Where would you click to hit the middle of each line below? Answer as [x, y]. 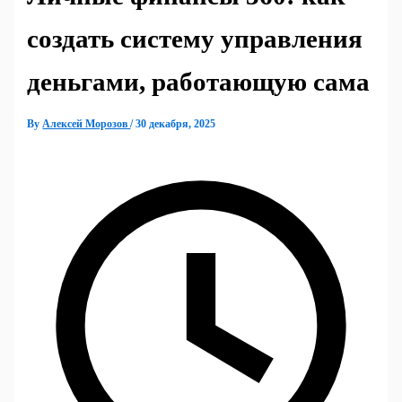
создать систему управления [195, 39]
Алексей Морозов [87, 124]
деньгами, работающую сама [199, 82]
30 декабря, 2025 [176, 124]
